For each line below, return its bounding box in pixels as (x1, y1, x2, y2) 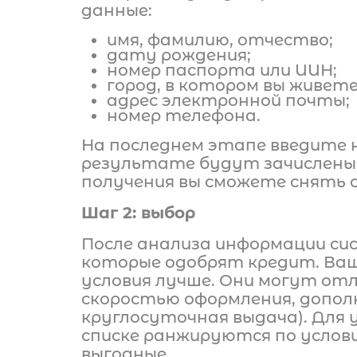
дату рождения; (107, 45, 251, 65)
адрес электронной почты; (107, 91, 350, 110)
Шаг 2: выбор (81, 203, 195, 222)
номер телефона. (107, 106, 261, 125)
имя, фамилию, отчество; (107, 30, 333, 49)
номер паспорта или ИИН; (107, 61, 337, 80)
